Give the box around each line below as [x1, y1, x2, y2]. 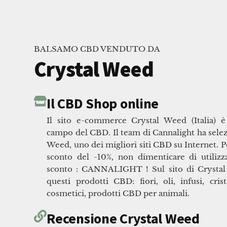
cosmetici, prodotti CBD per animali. [47, 188, 190, 199]
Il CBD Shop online [47, 94, 159, 113]
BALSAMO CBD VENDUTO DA [34, 44, 161, 54]
